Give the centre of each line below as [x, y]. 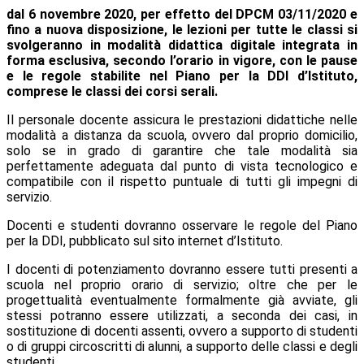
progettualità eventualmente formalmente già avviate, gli [182, 301]
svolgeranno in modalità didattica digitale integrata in [182, 45]
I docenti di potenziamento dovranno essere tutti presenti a [182, 270]
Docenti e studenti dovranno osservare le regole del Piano [182, 226]
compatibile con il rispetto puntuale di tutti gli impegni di [182, 182]
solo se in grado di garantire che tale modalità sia [182, 151]
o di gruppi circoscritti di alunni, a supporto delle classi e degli [182, 347]
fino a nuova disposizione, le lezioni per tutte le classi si [182, 30]
